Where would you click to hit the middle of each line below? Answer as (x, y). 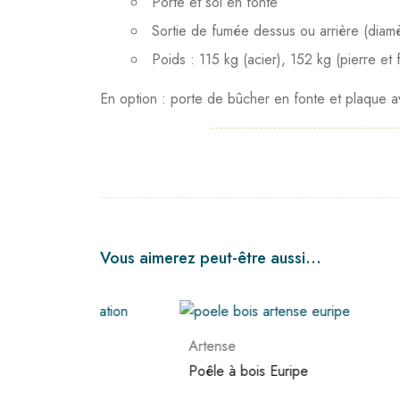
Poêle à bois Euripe (168, 371)
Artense (132, 346)
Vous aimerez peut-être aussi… (211, 258)
